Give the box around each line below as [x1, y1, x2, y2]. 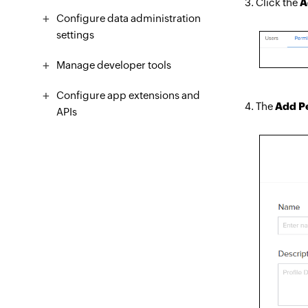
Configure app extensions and [56, 89, 200, 101]
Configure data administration [56, 12, 201, 24]
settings [56, 29, 94, 41]
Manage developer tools [56, 59, 171, 71]
